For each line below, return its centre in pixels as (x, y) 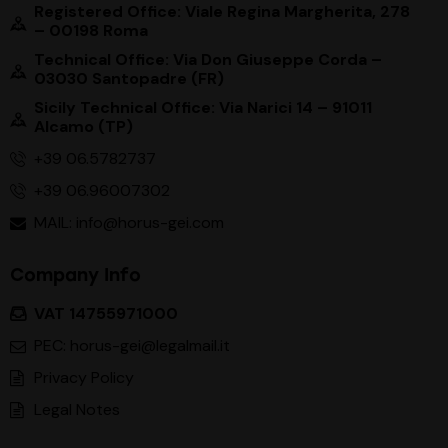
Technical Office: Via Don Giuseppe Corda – (208, 60)
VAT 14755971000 (106, 313)
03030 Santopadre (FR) (129, 79)
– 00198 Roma (91, 31)
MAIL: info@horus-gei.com (129, 223)
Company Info (75, 274)
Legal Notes (77, 409)
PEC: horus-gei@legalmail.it (132, 345)
